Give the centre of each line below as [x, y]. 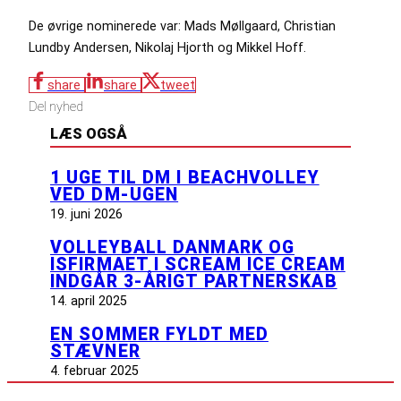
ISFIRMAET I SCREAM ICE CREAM [198, 264]
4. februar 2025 [94, 370]
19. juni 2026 [86, 213]
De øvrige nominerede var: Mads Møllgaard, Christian [182, 26]
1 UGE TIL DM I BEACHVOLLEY [185, 177]
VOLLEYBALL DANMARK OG [173, 247]
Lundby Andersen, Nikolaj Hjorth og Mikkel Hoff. [169, 48]
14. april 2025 [89, 300]
